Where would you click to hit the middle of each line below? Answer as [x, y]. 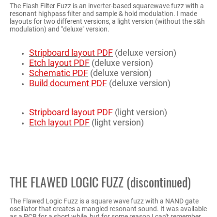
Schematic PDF [59, 73]
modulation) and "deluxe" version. [60, 29]
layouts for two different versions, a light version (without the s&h [107, 21]
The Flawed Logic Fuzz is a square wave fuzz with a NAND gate [104, 201]
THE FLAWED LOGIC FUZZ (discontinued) [100, 182]
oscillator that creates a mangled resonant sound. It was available [108, 209]
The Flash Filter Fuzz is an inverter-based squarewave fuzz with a [107, 6]
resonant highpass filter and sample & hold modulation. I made [103, 13]
